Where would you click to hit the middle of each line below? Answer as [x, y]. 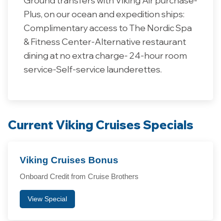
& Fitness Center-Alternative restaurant [105, 41]
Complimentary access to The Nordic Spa [108, 27]
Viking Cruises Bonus [69, 160]
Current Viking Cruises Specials [101, 125]
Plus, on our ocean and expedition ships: [104, 14]
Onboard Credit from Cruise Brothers [79, 177]
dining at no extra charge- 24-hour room [105, 55]
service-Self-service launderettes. [93, 69]
